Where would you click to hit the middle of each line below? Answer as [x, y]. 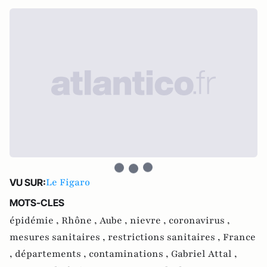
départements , [52, 254]
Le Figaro [68, 182]
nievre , [149, 221]
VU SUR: [28, 182]
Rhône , [80, 221]
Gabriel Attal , [204, 254]
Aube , [115, 221]
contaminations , [130, 254]
